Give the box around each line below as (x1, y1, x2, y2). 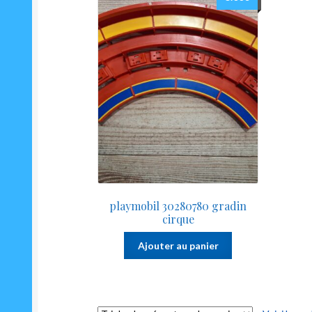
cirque (162, 212, 194, 227)
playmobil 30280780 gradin (109, 198, 247, 214)
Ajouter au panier (137, 239, 219, 251)
